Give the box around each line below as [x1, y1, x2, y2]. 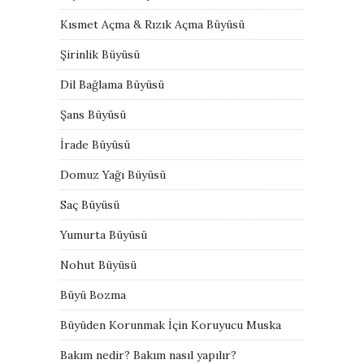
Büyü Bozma [60, 287, 126, 302]
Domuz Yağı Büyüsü [60, 167, 166, 182]
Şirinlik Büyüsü [60, 46, 140, 62]
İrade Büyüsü [60, 136, 130, 152]
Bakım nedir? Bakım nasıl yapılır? [60, 347, 236, 362]
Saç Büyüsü [60, 197, 119, 212]
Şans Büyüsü [60, 106, 126, 122]
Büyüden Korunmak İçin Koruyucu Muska [60, 317, 281, 332]
